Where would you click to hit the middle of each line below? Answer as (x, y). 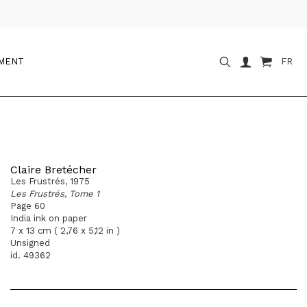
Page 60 (28, 206)
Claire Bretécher (53, 170)
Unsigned (30, 243)
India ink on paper (49, 218)
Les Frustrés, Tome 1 (55, 194)
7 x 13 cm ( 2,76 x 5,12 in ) (65, 231)
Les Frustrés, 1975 (50, 181)
